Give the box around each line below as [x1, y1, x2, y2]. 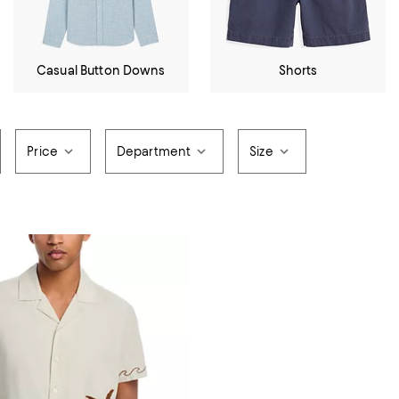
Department [116, 144, 191, 159]
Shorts [278, 63, 318, 77]
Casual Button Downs [37, 63, 166, 77]
